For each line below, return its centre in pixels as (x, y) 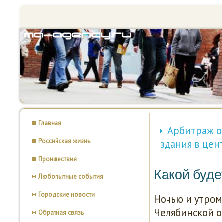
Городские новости (66, 194)
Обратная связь (61, 212)
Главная (50, 123)
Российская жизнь (64, 141)
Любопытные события (71, 177)
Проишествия (57, 159)
